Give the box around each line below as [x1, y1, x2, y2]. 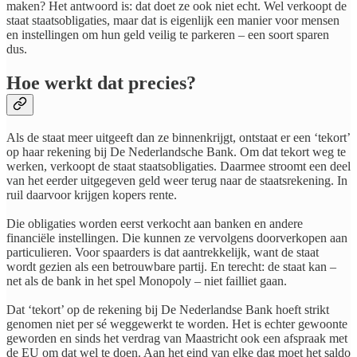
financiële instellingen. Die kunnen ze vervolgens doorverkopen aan [6, 231, 347, 245]
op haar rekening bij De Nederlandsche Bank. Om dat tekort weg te [6, 145, 346, 159]
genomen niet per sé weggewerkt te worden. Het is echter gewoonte [6, 317, 347, 331]
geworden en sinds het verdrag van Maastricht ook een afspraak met [6, 331, 347, 346]
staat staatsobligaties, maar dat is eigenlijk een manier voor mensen [6, 13, 339, 27]
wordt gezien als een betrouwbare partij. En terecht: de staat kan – [6, 260, 336, 274]
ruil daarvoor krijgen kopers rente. [6, 188, 177, 202]
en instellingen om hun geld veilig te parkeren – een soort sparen [6, 27, 329, 41]
